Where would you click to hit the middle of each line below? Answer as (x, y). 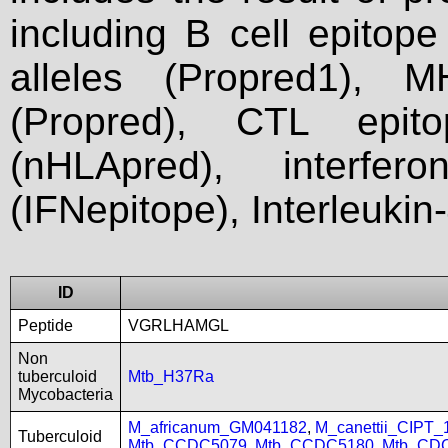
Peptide (45, 325)
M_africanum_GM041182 (217, 427)
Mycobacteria (65, 394)
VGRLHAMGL (178, 325)
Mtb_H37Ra (171, 376)
